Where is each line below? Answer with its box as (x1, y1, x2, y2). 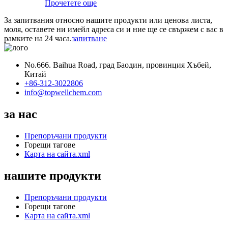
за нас (4, 107, 37, 121)
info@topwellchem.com (24, 88, 102, 97)
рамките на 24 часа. (4, 34, 72, 43)
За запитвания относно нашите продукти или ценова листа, (4, 16, 212, 25)
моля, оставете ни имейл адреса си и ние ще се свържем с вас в (4, 25, 223, 34)
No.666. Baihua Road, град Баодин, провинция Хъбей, (24, 61, 211, 70)
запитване (72, 34, 107, 43)
